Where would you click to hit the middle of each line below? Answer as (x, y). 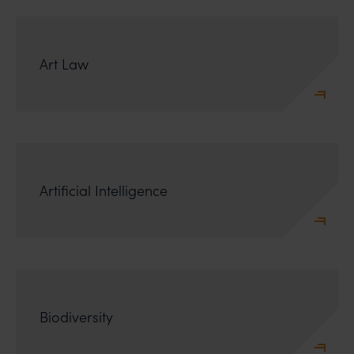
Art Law (64, 64)
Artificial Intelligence (104, 190)
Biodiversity (76, 316)
